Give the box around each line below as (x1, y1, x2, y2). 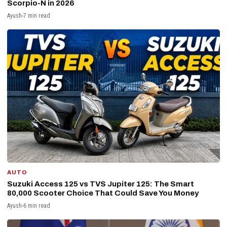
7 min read (23, 12, 50, 20)
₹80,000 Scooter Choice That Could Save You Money (7, 188, 199, 197)
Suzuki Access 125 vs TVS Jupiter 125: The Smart (7, 179, 194, 188)
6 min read (23, 202, 50, 209)
